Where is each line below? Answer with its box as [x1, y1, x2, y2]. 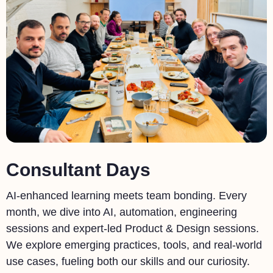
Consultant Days [6, 159, 151, 180]
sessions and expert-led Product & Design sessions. [6, 222, 259, 235]
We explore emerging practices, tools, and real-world [6, 239, 262, 252]
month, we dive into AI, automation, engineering [6, 206, 237, 219]
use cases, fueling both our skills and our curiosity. [6, 255, 250, 268]
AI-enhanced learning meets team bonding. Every [6, 190, 247, 202]
